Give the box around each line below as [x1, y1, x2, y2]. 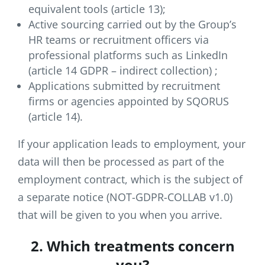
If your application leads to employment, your [18, 136, 245, 151]
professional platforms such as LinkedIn [28, 47, 228, 62]
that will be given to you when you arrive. [18, 207, 222, 222]
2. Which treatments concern [30, 236, 235, 256]
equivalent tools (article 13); [28, 1, 166, 16]
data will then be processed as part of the [18, 154, 224, 169]
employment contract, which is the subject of [18, 172, 243, 186]
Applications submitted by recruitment [28, 78, 220, 93]
